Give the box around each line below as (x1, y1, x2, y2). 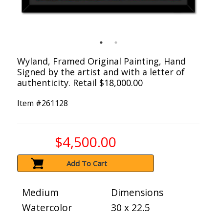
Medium (22, 186, 59, 199)
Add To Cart (66, 158, 108, 169)
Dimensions (111, 186, 163, 199)
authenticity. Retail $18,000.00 (17, 77, 143, 89)
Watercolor (22, 201, 72, 215)
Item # (17, 98, 42, 109)
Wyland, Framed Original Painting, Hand (17, 55, 186, 67)
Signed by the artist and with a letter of (17, 66, 185, 78)
